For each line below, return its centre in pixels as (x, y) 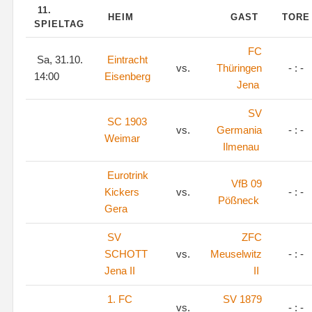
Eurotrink (128, 175)
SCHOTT (126, 254)
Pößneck (239, 200)
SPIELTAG (61, 24)
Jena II (120, 271)
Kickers (122, 192)
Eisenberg (127, 76)
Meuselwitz (236, 254)
